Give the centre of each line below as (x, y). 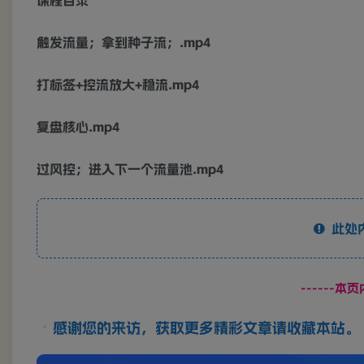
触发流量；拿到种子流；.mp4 (123, 43)
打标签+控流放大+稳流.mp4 (118, 85)
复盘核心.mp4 (78, 127)
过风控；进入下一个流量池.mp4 (130, 169)
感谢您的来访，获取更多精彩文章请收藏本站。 (206, 329)
